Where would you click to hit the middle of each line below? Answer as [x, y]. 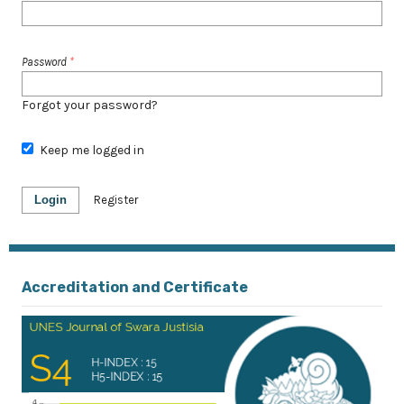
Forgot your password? [90, 105]
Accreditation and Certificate [135, 287]
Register [116, 200]
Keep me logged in [92, 150]
